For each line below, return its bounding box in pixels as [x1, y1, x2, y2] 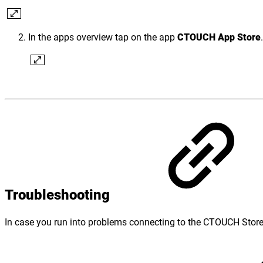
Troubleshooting [5, 185, 113, 204]
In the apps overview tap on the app [28, 31, 177, 43]
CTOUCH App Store [177, 31, 261, 43]
